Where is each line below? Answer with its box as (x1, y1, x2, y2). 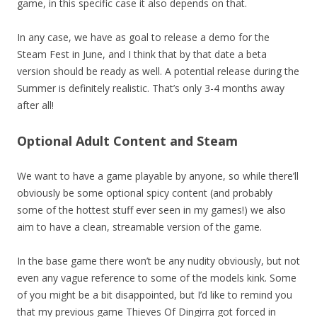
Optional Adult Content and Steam (17, 132, 238, 149)
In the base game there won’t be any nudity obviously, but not (17, 253, 300, 267)
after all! (17, 98, 54, 112)
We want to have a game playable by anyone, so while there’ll (17, 168, 299, 183)
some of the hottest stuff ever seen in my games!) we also (17, 202, 286, 217)
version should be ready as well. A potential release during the (17, 64, 299, 78)
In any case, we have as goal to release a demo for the (17, 30, 270, 44)
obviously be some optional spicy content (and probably (17, 185, 272, 200)
